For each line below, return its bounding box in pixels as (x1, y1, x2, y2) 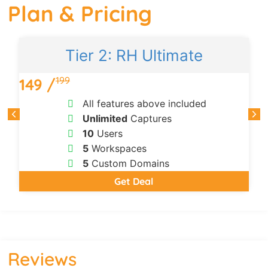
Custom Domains (88, 157, 169, 169)
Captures (127, 112, 172, 124)
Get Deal (114, 175, 154, 187)
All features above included (79, 97, 206, 109)
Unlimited (82, 112, 127, 124)
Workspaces (88, 142, 147, 154)
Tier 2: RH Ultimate (65, 45, 203, 65)
